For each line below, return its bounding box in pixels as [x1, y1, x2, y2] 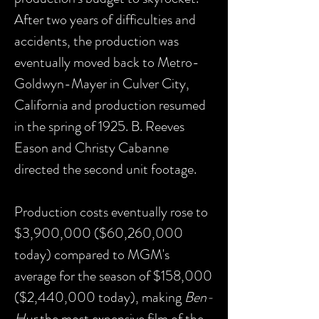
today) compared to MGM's [14, 244, 169, 265]
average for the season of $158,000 [14, 266, 212, 286]
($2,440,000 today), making [14, 287, 184, 308]
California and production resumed [14, 95, 206, 115]
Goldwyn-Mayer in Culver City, [14, 73, 189, 94]
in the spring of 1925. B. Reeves [14, 116, 184, 137]
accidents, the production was [14, 31, 179, 51]
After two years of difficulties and [14, 9, 196, 30]
